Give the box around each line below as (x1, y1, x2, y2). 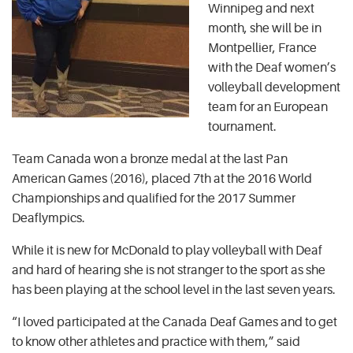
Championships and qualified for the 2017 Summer (12, 191, 295, 206)
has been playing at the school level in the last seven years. (12, 283, 336, 297)
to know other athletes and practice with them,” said (12, 335, 300, 349)
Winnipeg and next (208, 2, 314, 16)
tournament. (208, 120, 277, 134)
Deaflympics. (12, 211, 85, 225)
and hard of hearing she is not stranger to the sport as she (12, 263, 325, 277)
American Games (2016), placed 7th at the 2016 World (12, 172, 312, 186)
